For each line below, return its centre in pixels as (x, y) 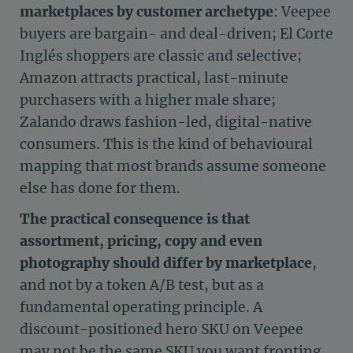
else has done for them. (100, 189)
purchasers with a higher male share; (148, 100)
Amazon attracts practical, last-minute (154, 78)
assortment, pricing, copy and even (141, 241)
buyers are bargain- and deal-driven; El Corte (176, 34)
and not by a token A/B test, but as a (142, 285)
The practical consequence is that (135, 219)
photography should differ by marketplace (166, 263)
